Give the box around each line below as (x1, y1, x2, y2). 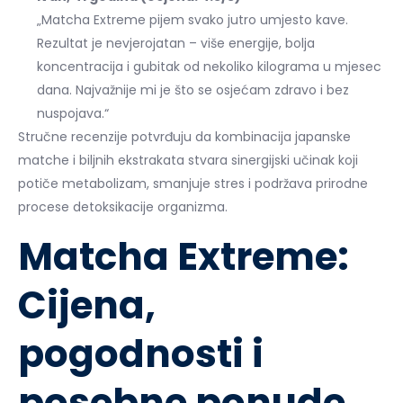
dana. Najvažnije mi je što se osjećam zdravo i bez (37, 80, 349, 99)
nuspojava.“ (37, 103, 109, 122)
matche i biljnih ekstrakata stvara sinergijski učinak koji (18, 150, 358, 169)
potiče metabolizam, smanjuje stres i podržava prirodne (18, 174, 368, 193)
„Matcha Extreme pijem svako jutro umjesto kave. (37, 10, 348, 29)
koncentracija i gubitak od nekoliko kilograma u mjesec (37, 57, 381, 76)
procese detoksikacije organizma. (18, 197, 228, 216)
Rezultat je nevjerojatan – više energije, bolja (37, 33, 315, 52)
